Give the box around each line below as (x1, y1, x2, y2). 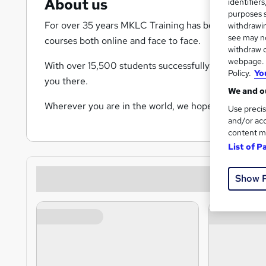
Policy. (228, 67, 251, 78)
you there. (45, 75, 88, 88)
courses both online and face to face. (45, 34, 205, 47)
